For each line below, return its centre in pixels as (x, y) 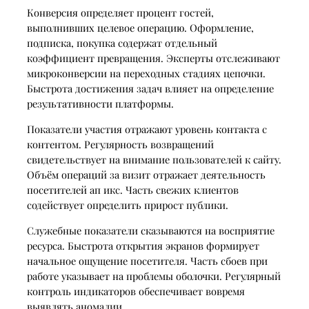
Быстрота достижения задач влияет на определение (150, 89)
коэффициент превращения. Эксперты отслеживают (153, 58)
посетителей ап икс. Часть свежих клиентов (132, 189)
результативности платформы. (100, 104)
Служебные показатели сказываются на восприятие (150, 230)
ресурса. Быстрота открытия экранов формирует (143, 245)
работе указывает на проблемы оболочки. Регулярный (153, 276)
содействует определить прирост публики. (127, 205)
